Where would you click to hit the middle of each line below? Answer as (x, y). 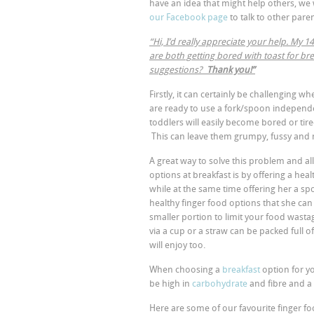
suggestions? (178, 70)
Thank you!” (231, 70)
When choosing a (186, 269)
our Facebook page (189, 17)
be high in (171, 284)
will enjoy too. (177, 245)
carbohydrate (220, 284)
